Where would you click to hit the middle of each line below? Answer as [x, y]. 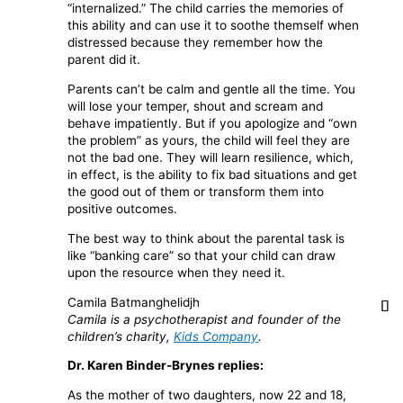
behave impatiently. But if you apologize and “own [213, 124]
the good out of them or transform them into [196, 192]
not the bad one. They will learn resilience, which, [211, 158]
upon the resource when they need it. [177, 272]
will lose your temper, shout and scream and [196, 107]
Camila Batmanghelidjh [134, 302]
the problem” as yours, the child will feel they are [209, 141]
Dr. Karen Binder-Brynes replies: [166, 366]
